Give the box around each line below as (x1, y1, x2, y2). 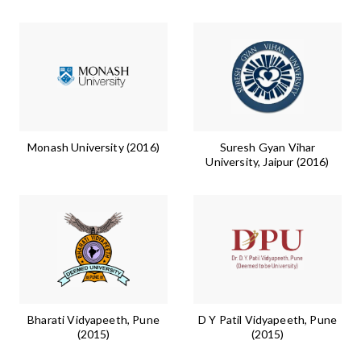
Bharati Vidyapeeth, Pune (27, 313, 160, 327)
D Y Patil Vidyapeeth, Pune (197, 313, 338, 327)
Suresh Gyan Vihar (219, 140, 316, 155)
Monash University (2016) (27, 140, 160, 155)
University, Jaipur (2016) (205, 155, 330, 169)
